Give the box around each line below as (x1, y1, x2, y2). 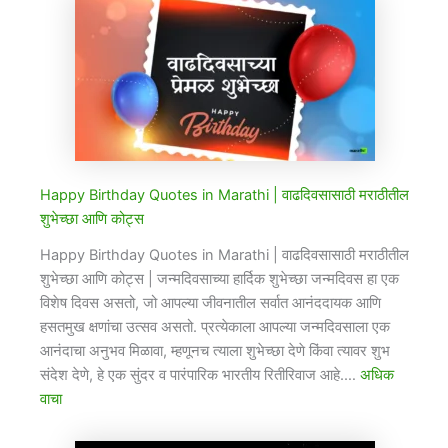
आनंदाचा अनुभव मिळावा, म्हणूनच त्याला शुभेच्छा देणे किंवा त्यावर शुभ (40, 341, 390, 360)
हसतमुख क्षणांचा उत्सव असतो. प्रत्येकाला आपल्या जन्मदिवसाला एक (40, 317, 390, 336)
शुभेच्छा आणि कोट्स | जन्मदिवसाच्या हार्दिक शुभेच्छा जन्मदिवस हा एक (40, 269, 399, 288)
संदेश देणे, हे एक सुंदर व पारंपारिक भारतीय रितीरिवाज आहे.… (40, 365, 360, 384)
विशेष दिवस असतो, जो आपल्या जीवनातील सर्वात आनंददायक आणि (40, 293, 381, 312)
